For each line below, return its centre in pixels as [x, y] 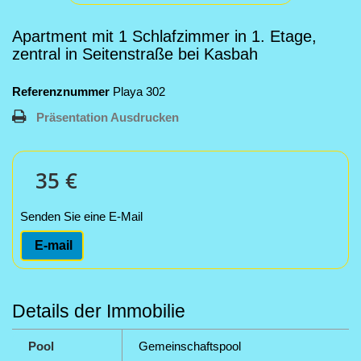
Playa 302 [139, 91]
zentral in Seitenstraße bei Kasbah [135, 54]
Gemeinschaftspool [190, 346]
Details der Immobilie [99, 311]
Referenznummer [61, 91]
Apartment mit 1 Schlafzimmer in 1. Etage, [164, 36]
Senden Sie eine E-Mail [81, 216]
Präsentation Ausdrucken [108, 117]
